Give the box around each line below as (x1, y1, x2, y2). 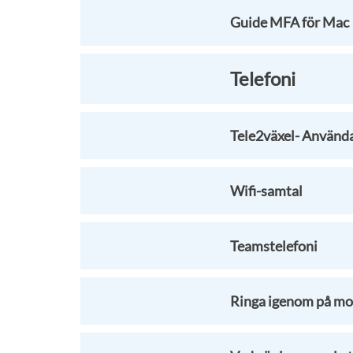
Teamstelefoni (230, 237, 318, 255)
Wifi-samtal (230, 182, 303, 199)
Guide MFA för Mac (230, 13, 349, 31)
